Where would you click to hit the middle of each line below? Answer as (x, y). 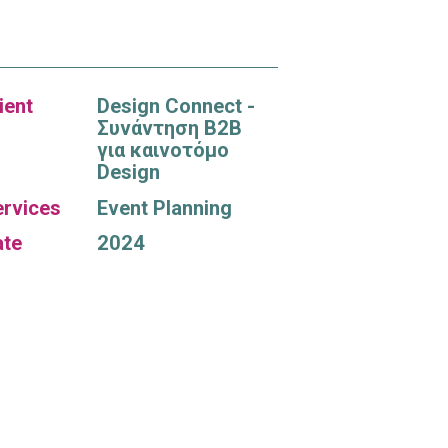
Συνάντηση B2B (169, 128)
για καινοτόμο (162, 150)
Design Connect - (175, 106)
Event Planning (164, 207)
